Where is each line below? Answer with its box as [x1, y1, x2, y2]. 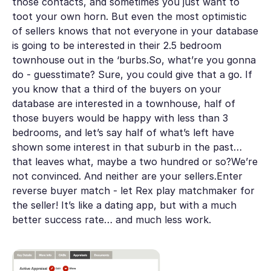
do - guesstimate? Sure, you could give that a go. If [11, 68, 252, 81]
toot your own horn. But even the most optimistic [11, 10, 247, 23]
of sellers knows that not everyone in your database [11, 25, 258, 38]
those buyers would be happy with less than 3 [11, 112, 228, 125]
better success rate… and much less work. [11, 214, 211, 226]
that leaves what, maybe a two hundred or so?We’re [11, 155, 258, 168]
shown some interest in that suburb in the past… [11, 141, 242, 154]
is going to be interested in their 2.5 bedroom [11, 39, 221, 52]
